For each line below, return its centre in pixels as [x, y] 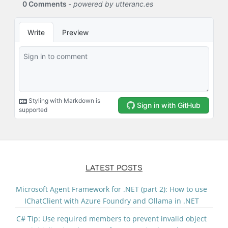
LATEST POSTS [114, 168]
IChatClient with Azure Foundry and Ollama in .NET [111, 201]
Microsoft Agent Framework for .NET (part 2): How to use [111, 189]
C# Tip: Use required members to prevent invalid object [111, 219]
